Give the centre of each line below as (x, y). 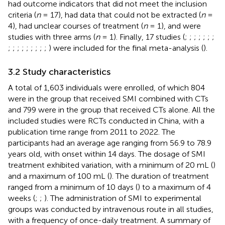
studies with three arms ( (52, 37)
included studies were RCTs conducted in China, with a (106, 121)
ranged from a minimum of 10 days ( (73, 187)
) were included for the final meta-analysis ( (126, 48)
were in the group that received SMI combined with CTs (108, 98)
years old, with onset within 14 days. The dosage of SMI (107, 154)
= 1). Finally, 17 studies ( (142, 37)
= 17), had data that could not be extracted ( (121, 15)
